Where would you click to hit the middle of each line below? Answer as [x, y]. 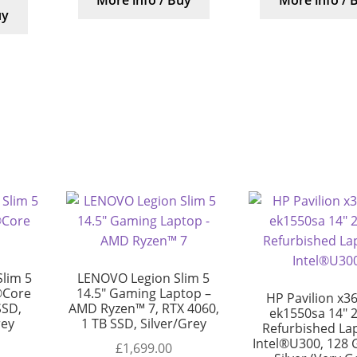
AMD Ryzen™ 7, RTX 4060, [143, 309]
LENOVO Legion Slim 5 [144, 279]
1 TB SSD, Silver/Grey [143, 324]
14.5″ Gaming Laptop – [143, 294]
